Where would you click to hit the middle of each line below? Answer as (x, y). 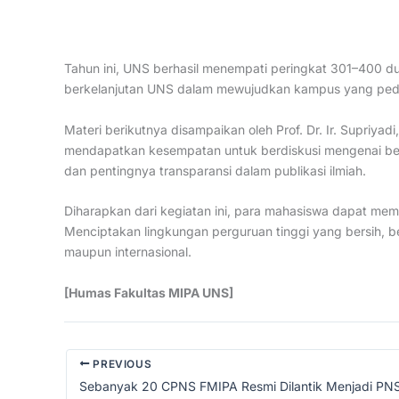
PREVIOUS (121, 363)
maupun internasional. (128, 252)
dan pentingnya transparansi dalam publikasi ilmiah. (215, 170)
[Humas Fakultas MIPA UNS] (149, 292)
